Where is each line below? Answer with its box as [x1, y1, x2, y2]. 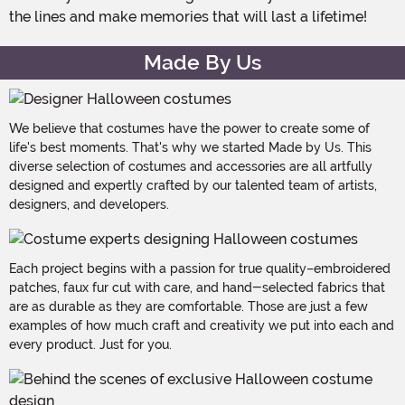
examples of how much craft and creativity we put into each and [9, 317, 394, 333]
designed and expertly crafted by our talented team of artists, [9, 177, 377, 193]
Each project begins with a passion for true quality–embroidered [9, 260, 391, 276]
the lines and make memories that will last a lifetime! [9, 7, 367, 25]
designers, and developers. [9, 196, 169, 212]
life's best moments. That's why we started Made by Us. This [9, 139, 372, 155]
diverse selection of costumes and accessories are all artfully [9, 158, 372, 174]
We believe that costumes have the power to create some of [9, 120, 370, 136]
